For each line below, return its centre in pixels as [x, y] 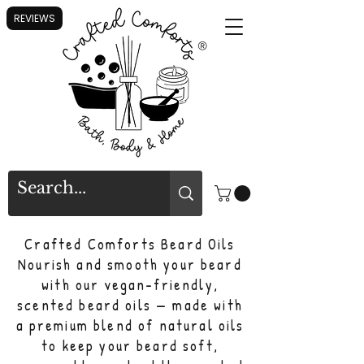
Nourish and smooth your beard [130, 264]
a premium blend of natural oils [130, 325]
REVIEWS [35, 18]
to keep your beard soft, [130, 345]
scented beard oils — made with [130, 305]
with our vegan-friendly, [130, 284]
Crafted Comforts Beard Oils [130, 244]
